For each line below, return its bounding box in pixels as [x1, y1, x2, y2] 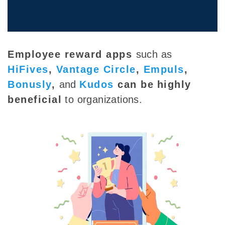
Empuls [143, 64, 184, 75]
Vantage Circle [56, 64, 136, 75]
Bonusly [8, 79, 52, 90]
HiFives [8, 64, 49, 75]
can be [114, 79, 154, 90]
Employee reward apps [8, 49, 136, 60]
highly [157, 79, 191, 90]
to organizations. [62, 94, 143, 105]
